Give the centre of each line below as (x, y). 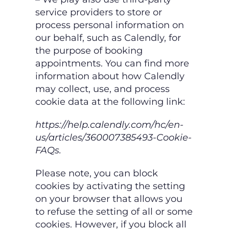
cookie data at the (78, 102)
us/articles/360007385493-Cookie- (113, 138)
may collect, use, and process (102, 89)
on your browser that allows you (109, 199)
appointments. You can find (100, 64)
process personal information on (110, 25)
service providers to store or (99, 13)
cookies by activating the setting (110, 186)
